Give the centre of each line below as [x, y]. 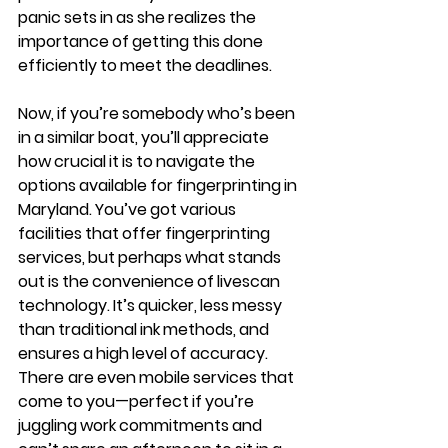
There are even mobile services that [157, 377]
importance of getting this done [142, 41]
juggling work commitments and [141, 425]
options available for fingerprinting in [159, 185]
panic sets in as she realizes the [138, 17]
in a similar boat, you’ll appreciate [145, 137]
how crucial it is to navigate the [138, 161]
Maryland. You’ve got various [128, 209]
